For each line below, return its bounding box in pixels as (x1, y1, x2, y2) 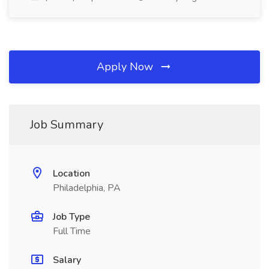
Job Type (53, 210, 90, 223)
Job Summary (30, 116, 103, 133)
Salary (53, 253, 81, 267)
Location (53, 167, 90, 180)
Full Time (53, 225, 91, 238)
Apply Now (97, 59, 156, 74)
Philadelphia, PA (53, 181, 121, 195)
